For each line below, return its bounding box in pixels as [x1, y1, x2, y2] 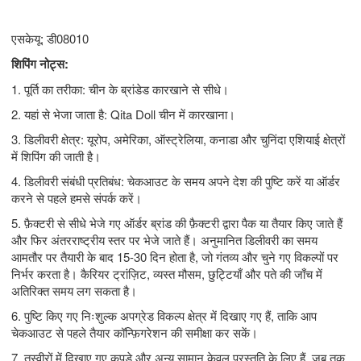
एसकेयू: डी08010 [11, 29, 89, 47]
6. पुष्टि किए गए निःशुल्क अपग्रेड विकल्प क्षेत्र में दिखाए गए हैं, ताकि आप [11, 306, 317, 324]
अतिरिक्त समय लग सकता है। [11, 281, 137, 299]
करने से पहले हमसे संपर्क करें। [11, 189, 142, 206]
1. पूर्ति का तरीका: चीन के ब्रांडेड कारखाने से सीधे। [11, 80, 229, 98]
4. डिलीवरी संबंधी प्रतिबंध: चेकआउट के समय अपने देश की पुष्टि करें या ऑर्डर [11, 172, 340, 189]
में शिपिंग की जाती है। [11, 147, 101, 164]
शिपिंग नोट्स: [11, 54, 68, 73]
